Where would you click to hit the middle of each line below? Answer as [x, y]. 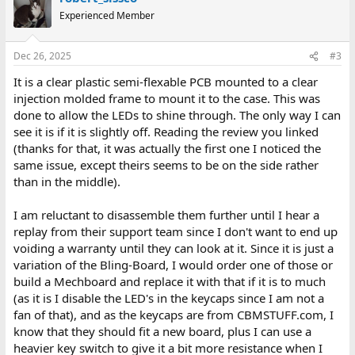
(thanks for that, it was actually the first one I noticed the [167, 149]
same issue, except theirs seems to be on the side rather [166, 165]
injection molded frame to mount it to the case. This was [166, 99]
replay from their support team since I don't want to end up [175, 232]
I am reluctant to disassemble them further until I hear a [166, 215]
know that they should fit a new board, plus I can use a [162, 332]
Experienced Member [107, 15]
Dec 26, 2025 [42, 56]
